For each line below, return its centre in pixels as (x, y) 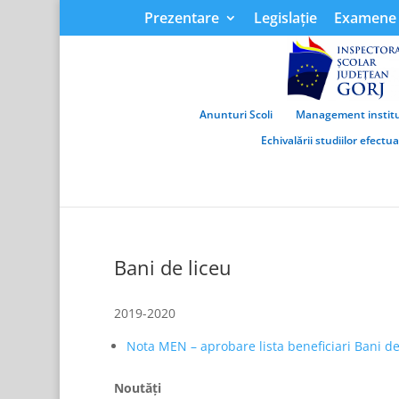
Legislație (286, 18)
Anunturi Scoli (236, 114)
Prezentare (182, 18)
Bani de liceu (172, 267)
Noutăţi (137, 388)
